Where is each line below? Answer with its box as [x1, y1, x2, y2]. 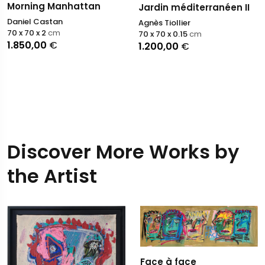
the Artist [7, 162, 97, 189]
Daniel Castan [7, 15, 63, 27]
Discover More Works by [7, 138, 239, 165]
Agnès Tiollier [138, 17, 190, 28]
